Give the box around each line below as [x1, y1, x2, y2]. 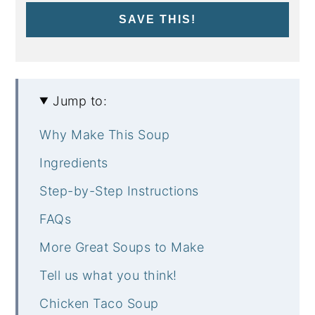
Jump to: [53, 93, 108, 108]
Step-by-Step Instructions [39, 183, 199, 198]
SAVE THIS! [119, 13, 196, 25]
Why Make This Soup [39, 127, 170, 142]
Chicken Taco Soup [39, 295, 159, 311]
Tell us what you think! [39, 267, 177, 283]
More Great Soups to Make [39, 239, 205, 255]
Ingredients [39, 155, 108, 170]
